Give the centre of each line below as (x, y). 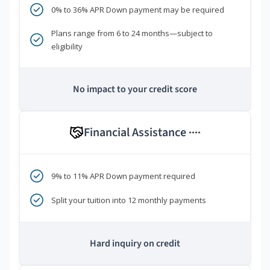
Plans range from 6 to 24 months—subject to (132, 33)
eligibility (67, 47)
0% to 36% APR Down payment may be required (138, 10)
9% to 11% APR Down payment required (123, 176)
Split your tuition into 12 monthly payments (129, 200)
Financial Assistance (136, 133)
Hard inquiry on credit (135, 244)
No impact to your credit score (135, 89)
